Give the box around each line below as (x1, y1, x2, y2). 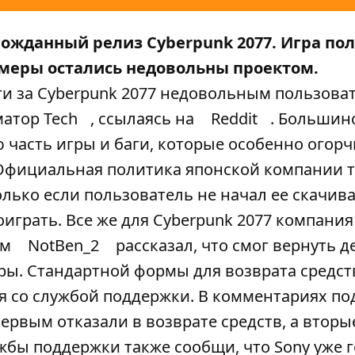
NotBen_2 (28, 235, 99, 257)
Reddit (211, 108, 258, 130)
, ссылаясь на (90, 108, 198, 130)
